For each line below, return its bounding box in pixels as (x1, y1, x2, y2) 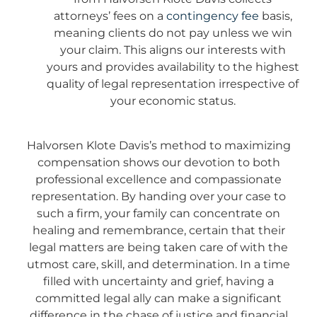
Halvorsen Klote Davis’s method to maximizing (26, 138, 291, 152)
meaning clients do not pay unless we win (53, 26, 292, 40)
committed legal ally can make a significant (35, 291, 282, 305)
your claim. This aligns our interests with (59, 43, 286, 57)
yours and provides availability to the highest (46, 60, 299, 74)
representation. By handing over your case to (31, 189, 286, 203)
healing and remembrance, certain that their (32, 223, 285, 237)
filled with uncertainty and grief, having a (43, 274, 274, 288)
